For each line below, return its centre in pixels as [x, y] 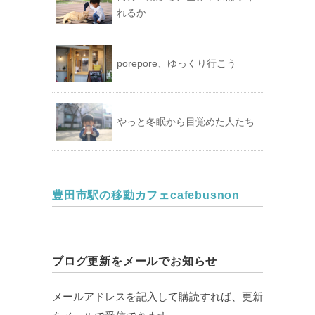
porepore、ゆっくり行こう [176, 63]
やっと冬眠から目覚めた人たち [186, 122]
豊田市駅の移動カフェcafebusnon [146, 195]
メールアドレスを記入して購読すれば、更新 [157, 296]
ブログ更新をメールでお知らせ [135, 261]
